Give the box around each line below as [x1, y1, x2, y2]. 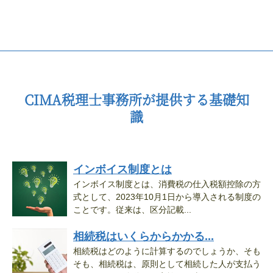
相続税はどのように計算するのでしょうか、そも [73, 246, 261, 256]
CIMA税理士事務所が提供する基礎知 [24, 90, 249, 108]
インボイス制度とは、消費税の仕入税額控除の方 [73, 179, 261, 189]
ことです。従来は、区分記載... [73, 205, 191, 214]
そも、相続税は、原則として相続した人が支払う [73, 259, 261, 269]
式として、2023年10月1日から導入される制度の [73, 192, 261, 202]
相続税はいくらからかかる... [73, 230, 214, 243]
